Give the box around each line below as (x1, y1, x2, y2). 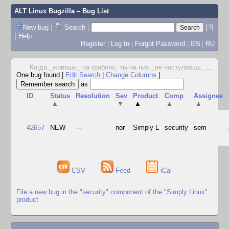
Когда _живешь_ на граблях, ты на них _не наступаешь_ (30, 63, 207, 71)
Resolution (76, 92, 110, 100)
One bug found (16, 71, 62, 79)
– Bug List (74, 7, 109, 15)
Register (80, 39, 105, 48)
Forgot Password (134, 39, 185, 48)
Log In (110, 39, 129, 48)
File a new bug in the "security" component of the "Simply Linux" (16, 188, 208, 196)
